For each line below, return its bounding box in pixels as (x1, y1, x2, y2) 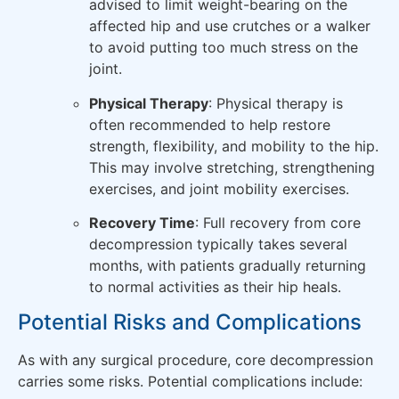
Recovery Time (89, 214, 195, 232)
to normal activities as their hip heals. (89, 278, 341, 297)
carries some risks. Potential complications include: (18, 372, 362, 391)
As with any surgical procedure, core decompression (18, 351, 373, 370)
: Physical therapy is (208, 94, 343, 112)
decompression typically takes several (89, 235, 347, 254)
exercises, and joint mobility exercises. (89, 179, 349, 198)
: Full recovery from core (195, 214, 361, 232)
